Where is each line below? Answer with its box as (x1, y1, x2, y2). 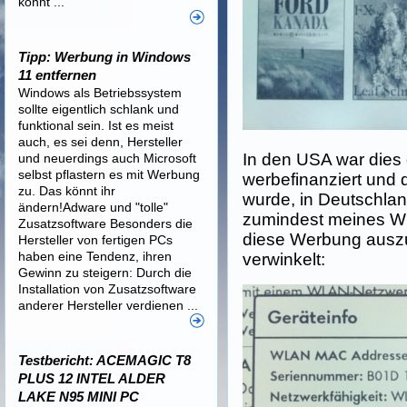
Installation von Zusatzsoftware (18, 282, 196, 296)
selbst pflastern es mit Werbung (18, 167, 200, 182)
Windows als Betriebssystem (18, 85, 182, 100)
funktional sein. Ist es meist (18, 118, 174, 133)
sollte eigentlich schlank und (18, 102, 179, 116)
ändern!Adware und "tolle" (18, 200, 168, 214)
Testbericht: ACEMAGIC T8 (18, 352, 191, 368)
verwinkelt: (243, 249, 326, 269)
